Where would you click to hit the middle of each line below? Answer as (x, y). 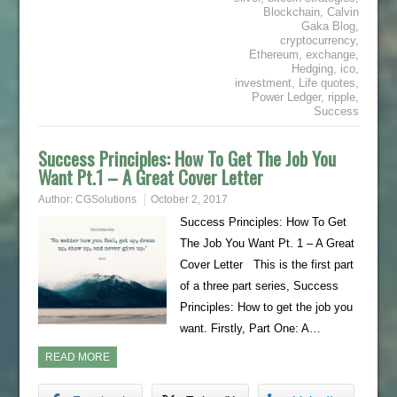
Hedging (313, 69)
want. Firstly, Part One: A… (250, 328)
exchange (331, 54)
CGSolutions (105, 199)
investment (264, 83)
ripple (342, 97)
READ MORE (77, 357)
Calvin (343, 12)
